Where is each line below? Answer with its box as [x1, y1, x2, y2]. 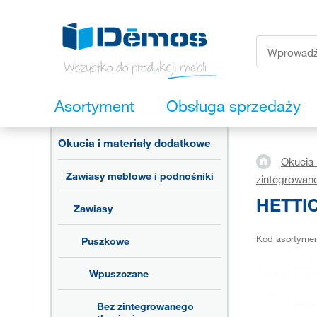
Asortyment [54, 96, 134, 116]
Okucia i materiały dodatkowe [58, 137, 211, 150]
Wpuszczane [89, 267, 149, 280]
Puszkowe [81, 235, 129, 248]
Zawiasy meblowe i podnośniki [66, 170, 214, 183]
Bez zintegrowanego [97, 300, 194, 313]
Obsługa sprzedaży [166, 96, 301, 116]
